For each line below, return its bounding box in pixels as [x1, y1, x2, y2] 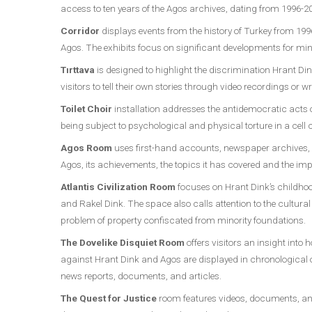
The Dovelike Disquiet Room [61, 237, 185, 248]
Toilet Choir [61, 103, 112, 114]
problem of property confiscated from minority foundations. [61, 214, 306, 226]
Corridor [61, 25, 100, 36]
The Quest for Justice [61, 292, 157, 304]
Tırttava [61, 64, 95, 75]
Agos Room [61, 142, 112, 153]
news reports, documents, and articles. [61, 270, 221, 281]
